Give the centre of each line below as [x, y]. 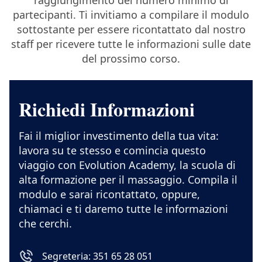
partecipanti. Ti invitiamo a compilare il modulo [131, 14]
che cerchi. [45, 223]
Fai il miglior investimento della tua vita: [119, 135]
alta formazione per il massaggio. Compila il [128, 179]
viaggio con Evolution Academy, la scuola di [127, 165]
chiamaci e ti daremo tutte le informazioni [123, 208]
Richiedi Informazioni [107, 109]
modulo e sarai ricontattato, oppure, [109, 194]
